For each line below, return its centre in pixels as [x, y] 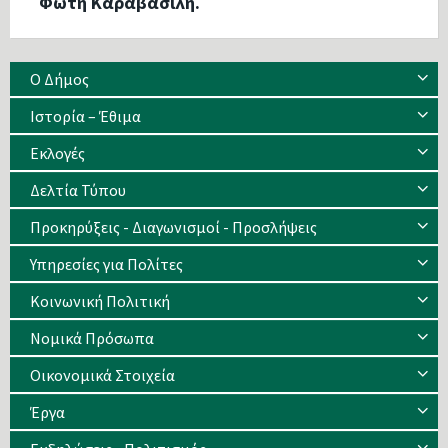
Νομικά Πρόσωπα [92, 337]
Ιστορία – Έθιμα [85, 115]
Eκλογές [57, 152]
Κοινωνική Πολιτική [100, 300]
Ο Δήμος [59, 78]
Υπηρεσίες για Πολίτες [106, 263]
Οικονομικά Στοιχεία [102, 374]
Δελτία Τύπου [78, 189]
